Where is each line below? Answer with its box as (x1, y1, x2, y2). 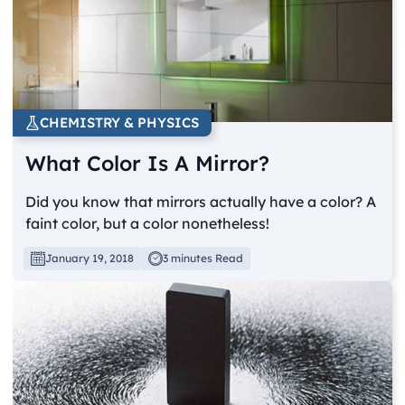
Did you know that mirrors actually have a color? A (25, 192, 377, 211)
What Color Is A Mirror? (25, 149, 270, 176)
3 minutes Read (163, 250, 244, 265)
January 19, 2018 (45, 250, 135, 265)
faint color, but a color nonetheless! (25, 213, 270, 232)
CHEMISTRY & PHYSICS (40, 113, 200, 131)
